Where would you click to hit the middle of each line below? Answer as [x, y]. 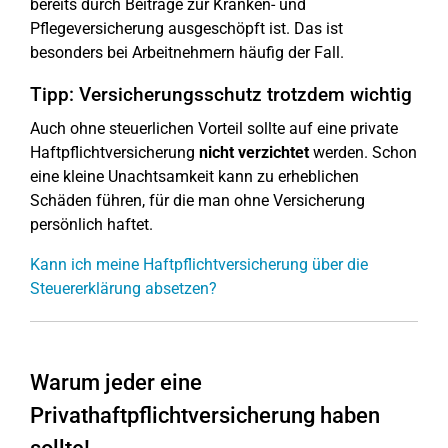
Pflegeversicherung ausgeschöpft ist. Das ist [186, 28]
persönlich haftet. [91, 224]
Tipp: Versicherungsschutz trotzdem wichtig [221, 94]
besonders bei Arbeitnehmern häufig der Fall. [187, 52]
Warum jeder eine [116, 382]
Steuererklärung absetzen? [123, 288]
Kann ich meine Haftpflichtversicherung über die [199, 264]
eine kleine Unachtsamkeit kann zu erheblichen [194, 176]
